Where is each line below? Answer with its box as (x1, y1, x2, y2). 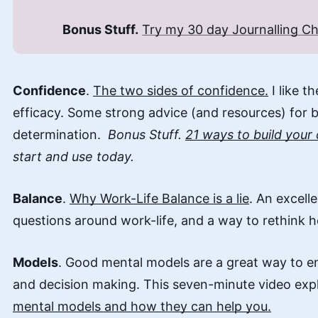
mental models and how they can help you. (13, 299, 271, 314)
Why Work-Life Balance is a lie (70, 191, 249, 207)
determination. (13, 127, 108, 143)
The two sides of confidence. (93, 83, 268, 99)
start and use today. (13, 149, 138, 165)
